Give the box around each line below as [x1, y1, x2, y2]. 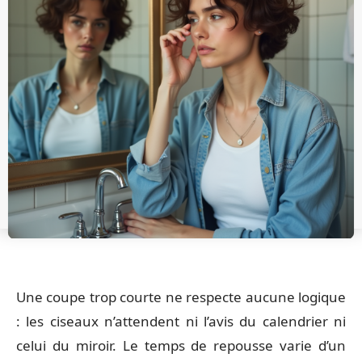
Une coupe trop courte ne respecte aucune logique [16, 288, 346, 306]
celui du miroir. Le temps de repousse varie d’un [16, 336, 346, 355]
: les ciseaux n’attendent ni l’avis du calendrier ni [16, 312, 346, 330]
